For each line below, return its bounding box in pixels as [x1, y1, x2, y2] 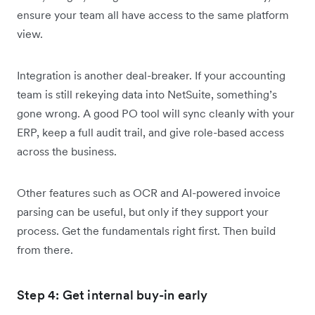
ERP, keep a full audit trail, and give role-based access [17, 125, 284, 140]
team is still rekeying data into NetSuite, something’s [17, 87, 277, 102]
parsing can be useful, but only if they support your [17, 205, 269, 219]
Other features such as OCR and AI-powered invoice [17, 186, 281, 200]
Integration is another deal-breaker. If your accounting [17, 68, 285, 83]
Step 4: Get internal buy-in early [17, 287, 208, 304]
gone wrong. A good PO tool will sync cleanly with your [17, 106, 295, 121]
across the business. [17, 144, 117, 159]
